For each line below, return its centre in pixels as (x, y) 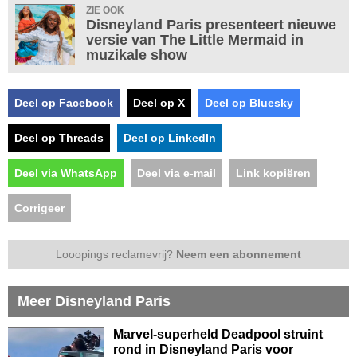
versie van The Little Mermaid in (195, 39)
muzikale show (137, 55)
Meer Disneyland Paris (94, 301)
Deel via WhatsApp (66, 173)
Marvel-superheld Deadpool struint (218, 334)
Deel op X (159, 102)
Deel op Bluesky (249, 102)
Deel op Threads (59, 137)
